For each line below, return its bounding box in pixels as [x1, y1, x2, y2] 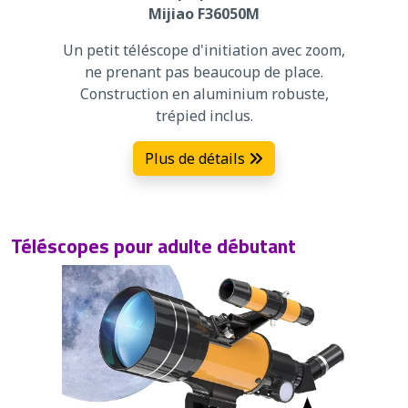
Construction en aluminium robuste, [79, 83, 329, 104]
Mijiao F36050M [148, 3, 260, 24]
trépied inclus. [155, 105, 253, 126]
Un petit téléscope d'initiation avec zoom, [63, 39, 345, 60]
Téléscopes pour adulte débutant [11, 229, 296, 260]
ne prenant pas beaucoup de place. [85, 61, 323, 82]
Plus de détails [145, 148, 249, 168]
